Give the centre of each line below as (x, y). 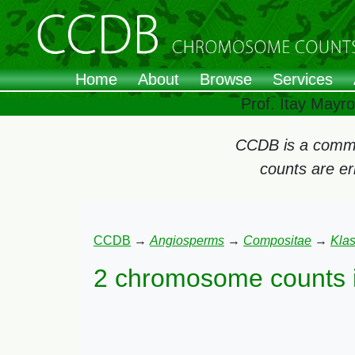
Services (303, 80)
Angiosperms (187, 240)
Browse (226, 80)
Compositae (277, 240)
